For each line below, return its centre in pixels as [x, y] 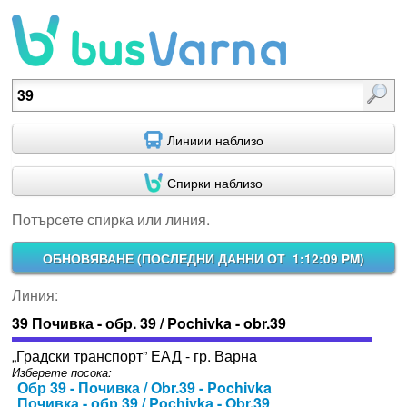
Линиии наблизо [215, 140]
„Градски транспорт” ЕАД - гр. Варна [134, 356]
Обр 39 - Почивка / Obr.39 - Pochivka [145, 388]
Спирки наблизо [215, 182]
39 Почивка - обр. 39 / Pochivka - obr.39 [149, 323]
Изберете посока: [61, 373]
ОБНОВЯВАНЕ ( [92, 258]
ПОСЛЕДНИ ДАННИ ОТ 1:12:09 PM [251, 258]
